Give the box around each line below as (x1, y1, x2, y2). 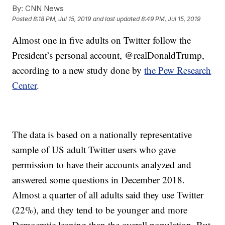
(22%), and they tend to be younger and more (12, 203, 188, 216)
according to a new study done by (12, 64, 145, 76)
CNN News (23, 4, 64, 13)
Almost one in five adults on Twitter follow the (12, 34, 191, 46)
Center (12, 79, 37, 91)
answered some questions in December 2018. (12, 173, 185, 186)
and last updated (93, 15, 140, 23)
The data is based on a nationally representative (12, 128, 192, 141)
